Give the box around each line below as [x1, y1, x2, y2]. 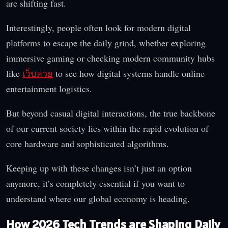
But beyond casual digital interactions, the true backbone [6, 107, 215, 120]
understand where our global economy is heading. [6, 192, 190, 205]
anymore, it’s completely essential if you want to [6, 177, 185, 190]
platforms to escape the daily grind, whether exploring [6, 37, 206, 49]
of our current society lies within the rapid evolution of [6, 122, 209, 135]
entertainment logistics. [6, 82, 92, 95]
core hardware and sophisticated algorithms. [6, 137, 169, 150]
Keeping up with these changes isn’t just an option [6, 162, 192, 175]
